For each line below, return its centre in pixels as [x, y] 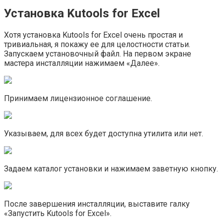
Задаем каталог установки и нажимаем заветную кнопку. [111, 168]
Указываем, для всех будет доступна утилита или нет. [104, 133]
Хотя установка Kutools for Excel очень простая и [93, 35]
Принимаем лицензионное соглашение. [78, 98]
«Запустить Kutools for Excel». [58, 213]
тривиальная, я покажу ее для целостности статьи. [97, 44]
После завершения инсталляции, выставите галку [97, 204]
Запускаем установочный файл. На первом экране [98, 54]
